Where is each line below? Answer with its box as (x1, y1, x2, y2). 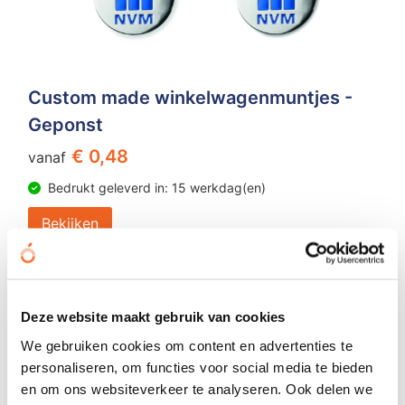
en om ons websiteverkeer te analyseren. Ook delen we (21, 381, 372, 396)
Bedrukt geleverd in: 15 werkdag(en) (47, 179, 266, 195)
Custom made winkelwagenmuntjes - (27, 86, 353, 108)
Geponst (27, 113, 103, 136)
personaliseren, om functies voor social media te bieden (21, 359, 373, 374)
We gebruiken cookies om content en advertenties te (21, 337, 353, 353)
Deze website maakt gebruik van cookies (21, 308, 286, 325)
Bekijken (41, 213, 99, 232)
